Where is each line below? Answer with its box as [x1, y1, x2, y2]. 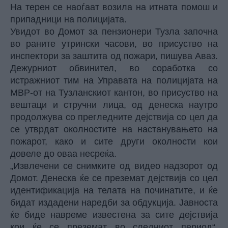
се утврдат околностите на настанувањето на [10, 124, 218, 134]
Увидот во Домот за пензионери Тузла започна [10, 26, 218, 37]
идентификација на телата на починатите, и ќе [10, 185, 218, 195]
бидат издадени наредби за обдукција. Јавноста [10, 197, 218, 208]
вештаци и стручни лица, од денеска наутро [10, 100, 218, 110]
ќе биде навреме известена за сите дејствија [10, 210, 218, 220]
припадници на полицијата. [10, 14, 127, 24]
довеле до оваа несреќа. [10, 149, 117, 159]
